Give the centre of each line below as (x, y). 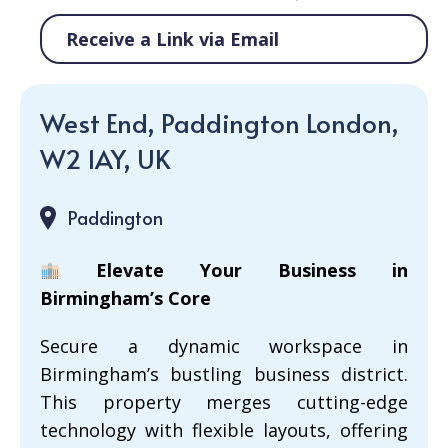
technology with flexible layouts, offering (224, 430)
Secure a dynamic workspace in (224, 346)
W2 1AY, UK (105, 158)
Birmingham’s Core (125, 298)
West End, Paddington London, (219, 122)
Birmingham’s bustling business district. (224, 374)
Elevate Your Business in (252, 270)
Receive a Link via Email (172, 39)
